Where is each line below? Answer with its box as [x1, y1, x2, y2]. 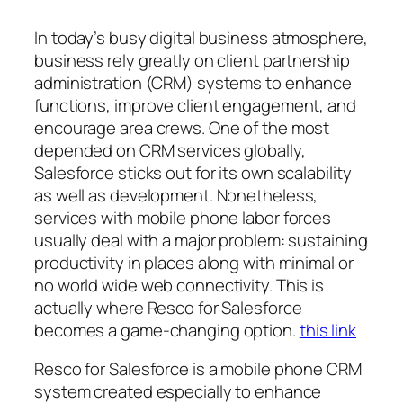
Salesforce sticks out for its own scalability [34, 160, 352, 184]
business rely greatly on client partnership [34, 48, 350, 72]
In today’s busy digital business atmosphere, [34, 25, 368, 49]
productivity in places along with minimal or [34, 250, 354, 274]
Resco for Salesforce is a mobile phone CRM [34, 357, 362, 381]
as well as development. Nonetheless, [34, 183, 318, 207]
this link [299, 318, 356, 342]
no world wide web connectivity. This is [34, 273, 325, 297]
